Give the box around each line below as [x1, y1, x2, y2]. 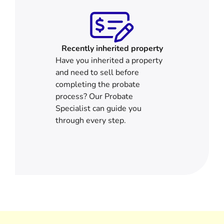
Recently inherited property [61, 43, 163, 54]
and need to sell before [55, 67, 139, 78]
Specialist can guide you [55, 103, 141, 114]
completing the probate [55, 79, 140, 90]
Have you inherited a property [55, 55, 162, 66]
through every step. [55, 115, 126, 126]
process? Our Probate [55, 91, 133, 102]
